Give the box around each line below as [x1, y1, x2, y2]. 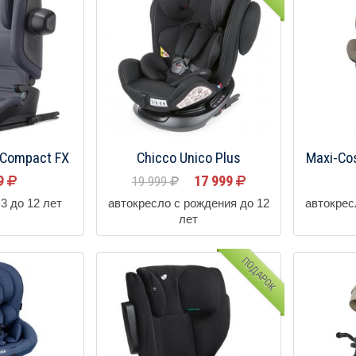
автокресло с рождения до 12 [107, 196, 269, 210]
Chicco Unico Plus [136, 149, 241, 167]
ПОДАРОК [238, 253, 278, 293]
